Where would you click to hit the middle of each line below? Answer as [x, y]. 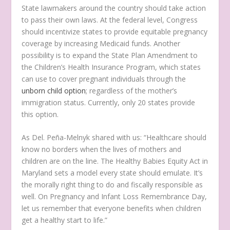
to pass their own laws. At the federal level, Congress [110, 20]
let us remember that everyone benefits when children [112, 208]
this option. [40, 114]
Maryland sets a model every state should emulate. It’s [112, 173]
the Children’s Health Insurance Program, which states [111, 67]
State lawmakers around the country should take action [114, 8]
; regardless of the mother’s [132, 90]
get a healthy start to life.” [65, 220]
